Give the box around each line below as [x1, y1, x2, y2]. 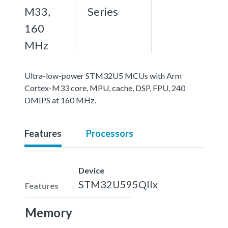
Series [88, 4, 118, 18]
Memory [25, 205, 72, 220]
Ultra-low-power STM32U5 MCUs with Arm [24, 70, 182, 80]
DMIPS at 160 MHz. [24, 95, 96, 105]
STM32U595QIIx [78, 178, 158, 190]
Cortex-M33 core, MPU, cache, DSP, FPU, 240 [24, 82, 185, 93]
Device [78, 165, 104, 175]
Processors [86, 127, 133, 139]
